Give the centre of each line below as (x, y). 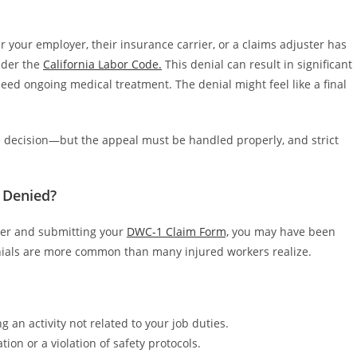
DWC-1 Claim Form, (178, 231)
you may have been (282, 231)
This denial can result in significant (257, 64)
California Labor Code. (102, 64)
